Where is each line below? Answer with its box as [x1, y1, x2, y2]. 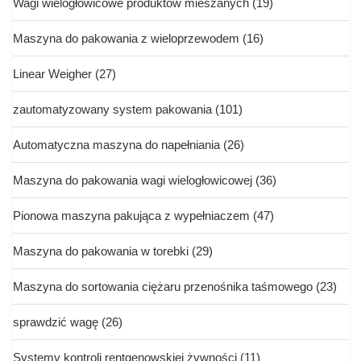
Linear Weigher [13, 67, 92, 81]
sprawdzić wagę [13, 315, 98, 329]
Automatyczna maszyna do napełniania [13, 138, 220, 151]
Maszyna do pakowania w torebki [13, 244, 189, 258]
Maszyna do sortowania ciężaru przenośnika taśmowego [13, 280, 313, 293]
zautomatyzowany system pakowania [13, 102, 212, 116]
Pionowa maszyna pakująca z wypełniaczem [13, 209, 250, 222]
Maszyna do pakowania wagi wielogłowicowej [13, 173, 252, 187]
